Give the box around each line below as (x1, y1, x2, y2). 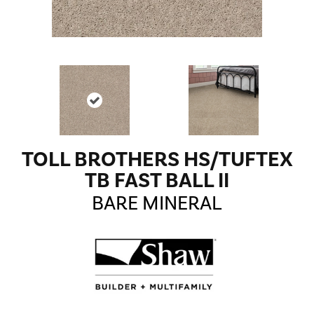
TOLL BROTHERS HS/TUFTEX (21, 146, 293, 173)
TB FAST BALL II (85, 168, 229, 194)
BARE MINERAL (92, 191, 222, 215)
